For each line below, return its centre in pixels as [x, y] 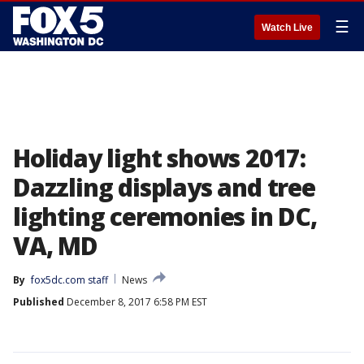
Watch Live [287, 28]
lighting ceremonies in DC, [165, 217]
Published [39, 302]
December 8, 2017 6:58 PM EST [136, 302]
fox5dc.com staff [69, 280]
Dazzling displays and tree [164, 187]
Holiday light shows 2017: [159, 158]
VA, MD [55, 246]
